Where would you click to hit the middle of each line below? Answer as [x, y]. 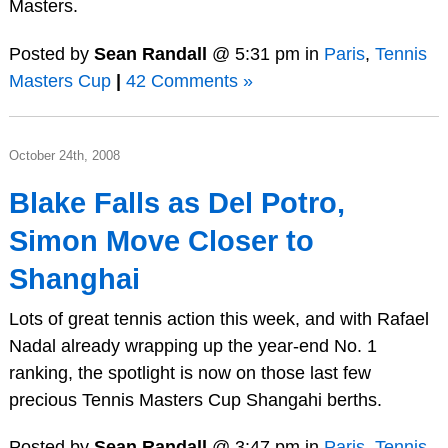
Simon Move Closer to [161, 240]
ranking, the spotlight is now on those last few [189, 372]
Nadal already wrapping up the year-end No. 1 [192, 345]
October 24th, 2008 [64, 155]
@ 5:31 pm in [265, 53]
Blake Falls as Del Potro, [176, 202]
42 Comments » [189, 80]
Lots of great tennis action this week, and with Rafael [218, 318]
